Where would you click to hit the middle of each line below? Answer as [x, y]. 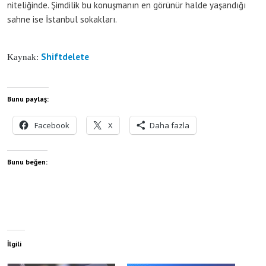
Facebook [52, 125]
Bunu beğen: [27, 161]
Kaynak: [24, 57]
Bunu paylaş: [28, 99]
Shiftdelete [66, 56]
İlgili [14, 243]
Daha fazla [170, 125]
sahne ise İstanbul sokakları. [62, 19]
